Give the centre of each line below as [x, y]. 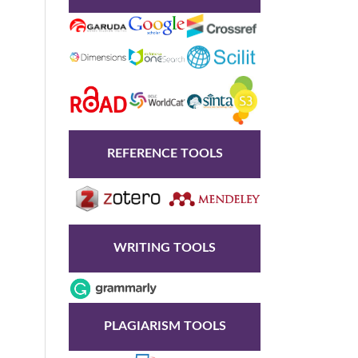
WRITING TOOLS [165, 248]
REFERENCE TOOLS [165, 154]
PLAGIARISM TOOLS [165, 326]
